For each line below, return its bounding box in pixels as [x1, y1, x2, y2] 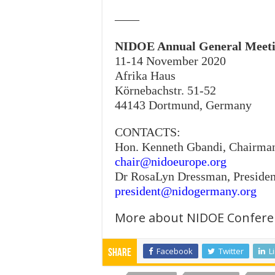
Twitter [219, 246, 244, 257]
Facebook [157, 246, 193, 257]
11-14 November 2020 [115, 54, 226, 68]
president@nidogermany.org [115, 184, 257, 198]
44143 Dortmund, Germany [115, 98, 252, 112]
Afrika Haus [115, 69, 176, 83]
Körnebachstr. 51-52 [115, 83, 216, 98]
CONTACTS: [115, 125, 180, 139]
